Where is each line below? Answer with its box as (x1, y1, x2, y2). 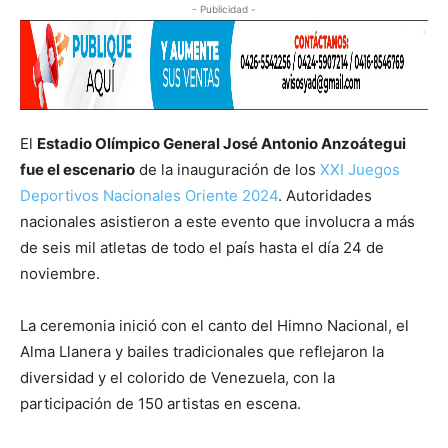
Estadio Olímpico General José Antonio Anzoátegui (37, 133, 406, 153)
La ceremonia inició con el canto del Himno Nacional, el (20, 315, 409, 335)
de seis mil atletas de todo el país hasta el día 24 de (20, 237, 384, 257)
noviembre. (20, 263, 100, 283)
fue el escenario (20, 159, 135, 179)
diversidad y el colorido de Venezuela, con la (20, 367, 335, 387)
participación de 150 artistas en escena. (20, 393, 301, 413)
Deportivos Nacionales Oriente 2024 (20, 185, 278, 205)
